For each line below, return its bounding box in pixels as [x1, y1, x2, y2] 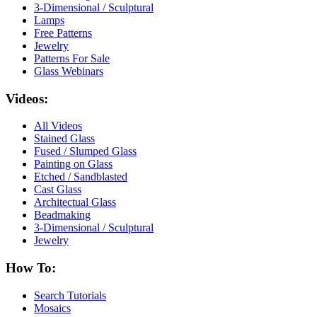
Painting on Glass [34, 158, 113, 171]
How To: [6, 260, 56, 276]
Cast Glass [34, 183, 81, 196]
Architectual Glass [34, 196, 116, 209]
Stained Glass [34, 132, 95, 145]
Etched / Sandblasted [34, 171, 127, 183]
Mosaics [34, 301, 71, 314]
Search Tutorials [34, 289, 106, 301]
